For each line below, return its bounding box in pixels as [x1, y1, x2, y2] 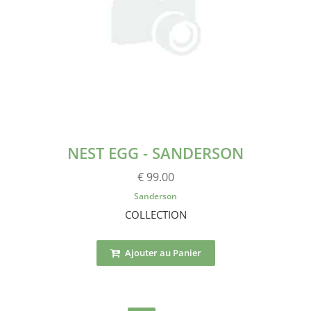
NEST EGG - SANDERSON [67, 142, 244, 163]
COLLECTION [124, 207, 187, 221]
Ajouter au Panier [122, 246, 201, 259]
